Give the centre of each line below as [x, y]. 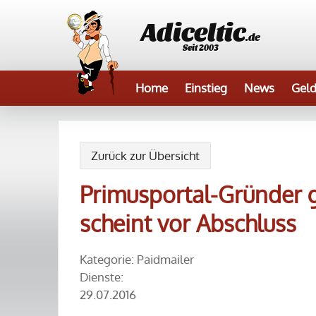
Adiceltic [193, 30]
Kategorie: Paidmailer [137, 259]
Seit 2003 [201, 47]
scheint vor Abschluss [188, 223]
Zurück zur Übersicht [145, 156]
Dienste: [102, 277]
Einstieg [206, 88]
